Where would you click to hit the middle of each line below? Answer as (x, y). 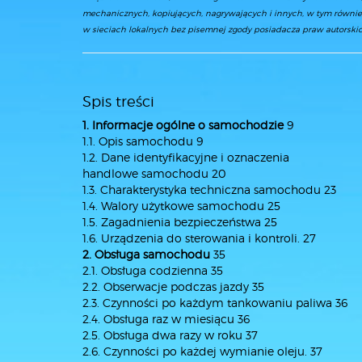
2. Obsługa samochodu (146, 254)
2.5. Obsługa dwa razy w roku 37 (170, 335)
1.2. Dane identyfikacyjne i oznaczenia (186, 157)
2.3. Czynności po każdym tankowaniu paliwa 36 (215, 303)
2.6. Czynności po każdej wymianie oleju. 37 (202, 351)
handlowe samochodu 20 (154, 173)
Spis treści (118, 101)
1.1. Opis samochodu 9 (143, 141)
